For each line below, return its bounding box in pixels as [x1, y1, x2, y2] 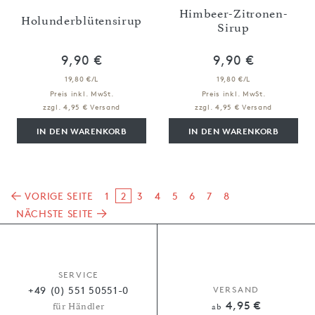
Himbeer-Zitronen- [179, 6, 288, 20]
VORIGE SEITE [21, 189, 94, 202]
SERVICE [58, 269, 99, 280]
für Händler [52, 301, 105, 311]
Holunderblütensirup [20, 13, 143, 27]
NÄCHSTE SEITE [16, 207, 97, 219]
